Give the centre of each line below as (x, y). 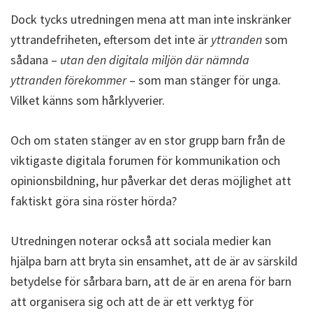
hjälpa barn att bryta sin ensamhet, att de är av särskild (154, 261)
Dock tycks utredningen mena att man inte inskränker (151, 20)
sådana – (35, 60)
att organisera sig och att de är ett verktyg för (132, 302)
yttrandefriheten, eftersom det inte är (111, 40)
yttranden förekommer (68, 80)
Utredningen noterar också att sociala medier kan (141, 241)
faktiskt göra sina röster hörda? (94, 201)
